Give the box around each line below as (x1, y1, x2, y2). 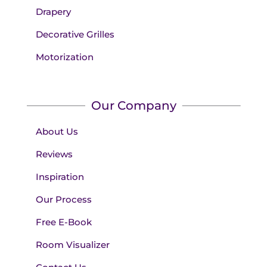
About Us (35, 126, 78, 138)
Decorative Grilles (35, 29, 114, 41)
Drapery (35, 6, 71, 18)
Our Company (91, 98, 176, 113)
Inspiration (35, 171, 84, 183)
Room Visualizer (35, 239, 110, 251)
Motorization (35, 51, 94, 63)
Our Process (35, 194, 92, 206)
